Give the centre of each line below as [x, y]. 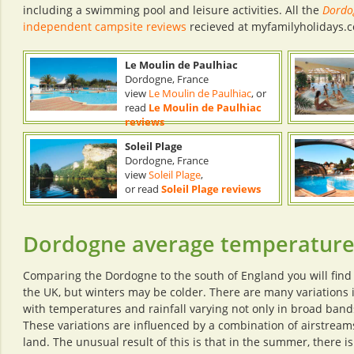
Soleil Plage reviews [211, 189]
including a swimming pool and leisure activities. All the [173, 10]
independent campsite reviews [105, 26]
